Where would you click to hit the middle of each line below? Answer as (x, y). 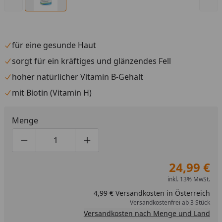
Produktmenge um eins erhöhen (148, 145)
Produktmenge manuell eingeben (118, 145)
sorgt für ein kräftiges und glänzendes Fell (91, 61)
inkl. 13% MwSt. (189, 179)
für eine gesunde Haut (54, 45)
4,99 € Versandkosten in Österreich (152, 193)
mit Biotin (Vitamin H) (52, 93)
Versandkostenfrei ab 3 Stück (170, 202)
